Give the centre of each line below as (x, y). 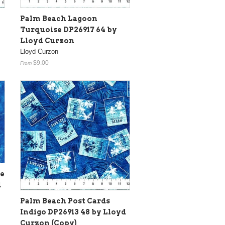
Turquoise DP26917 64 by (69, 30)
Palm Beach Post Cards (65, 201)
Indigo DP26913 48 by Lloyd (73, 212)
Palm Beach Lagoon (59, 19)
